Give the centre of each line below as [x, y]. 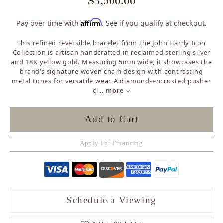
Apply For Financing [111, 144]
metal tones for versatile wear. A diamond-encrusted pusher [111, 80]
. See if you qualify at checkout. [154, 23]
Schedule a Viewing [111, 200]
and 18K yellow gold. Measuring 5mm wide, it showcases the [111, 61]
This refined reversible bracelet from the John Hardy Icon [111, 43]
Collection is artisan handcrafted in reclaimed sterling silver [111, 52]
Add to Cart [111, 119]
